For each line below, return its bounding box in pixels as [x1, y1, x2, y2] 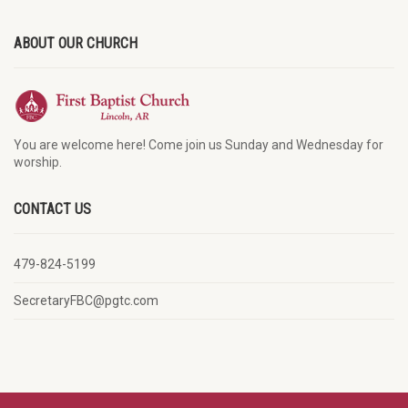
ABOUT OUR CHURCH [14, 34, 138, 52]
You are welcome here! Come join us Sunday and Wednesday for [14, 137, 383, 152]
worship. [14, 154, 62, 169]
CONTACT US [14, 199, 91, 218]
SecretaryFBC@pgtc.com [14, 292, 158, 308]
